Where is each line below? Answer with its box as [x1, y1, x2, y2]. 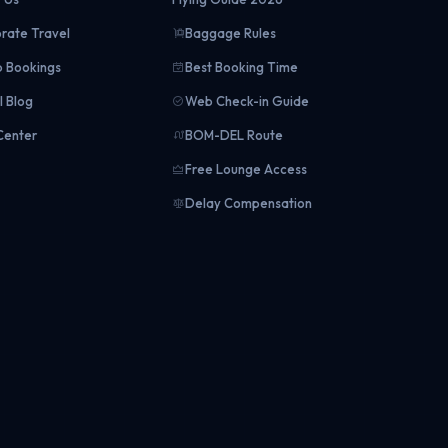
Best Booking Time [184, 59, 298, 75]
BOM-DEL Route [184, 127, 283, 143]
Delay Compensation [184, 195, 312, 211]
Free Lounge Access [184, 161, 307, 177]
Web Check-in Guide [184, 93, 309, 109]
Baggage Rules [184, 25, 276, 41]
